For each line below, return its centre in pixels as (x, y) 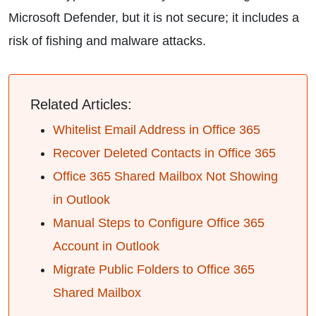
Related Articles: (81, 104)
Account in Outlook (106, 246)
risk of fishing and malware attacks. (107, 41)
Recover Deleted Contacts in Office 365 (164, 153)
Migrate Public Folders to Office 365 (154, 269)
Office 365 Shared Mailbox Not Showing (165, 176)
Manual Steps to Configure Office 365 (159, 223)
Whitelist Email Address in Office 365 (157, 130)
